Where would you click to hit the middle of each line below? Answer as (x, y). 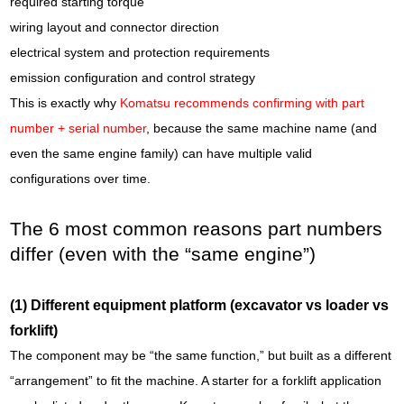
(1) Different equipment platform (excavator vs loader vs (200, 305)
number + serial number (78, 128)
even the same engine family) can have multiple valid (161, 153)
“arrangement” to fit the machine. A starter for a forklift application (196, 381)
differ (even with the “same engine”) (163, 254)
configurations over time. (81, 179)
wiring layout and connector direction (115, 27)
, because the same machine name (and (262, 128)
